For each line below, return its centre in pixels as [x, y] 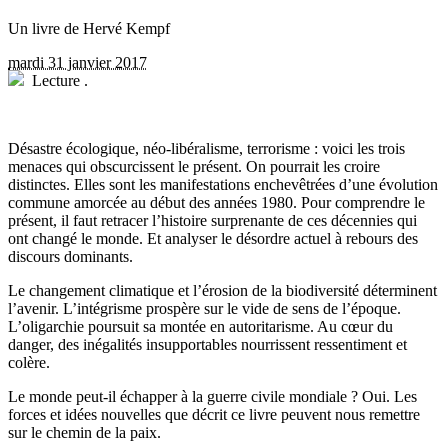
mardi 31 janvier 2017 [77, 63]
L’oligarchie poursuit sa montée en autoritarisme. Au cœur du [200, 327]
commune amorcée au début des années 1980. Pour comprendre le [216, 203]
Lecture [56, 81]
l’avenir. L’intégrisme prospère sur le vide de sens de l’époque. [204, 309]
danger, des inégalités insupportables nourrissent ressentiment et [207, 345]
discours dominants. [70, 257]
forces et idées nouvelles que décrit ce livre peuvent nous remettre [214, 415]
